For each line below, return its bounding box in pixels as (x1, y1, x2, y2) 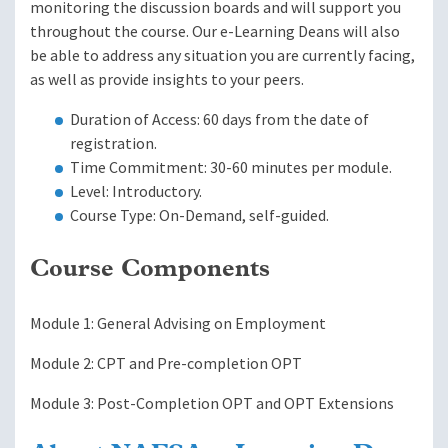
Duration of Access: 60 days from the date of (70, 108, 369, 130)
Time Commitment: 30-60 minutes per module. (70, 156, 392, 178)
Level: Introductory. (70, 180, 202, 202)
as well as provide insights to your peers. (30, 68, 304, 90)
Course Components (30, 257, 270, 282)
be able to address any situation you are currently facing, (30, 44, 415, 66)
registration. (70, 132, 157, 154)
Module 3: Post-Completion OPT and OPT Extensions (30, 392, 394, 414)
